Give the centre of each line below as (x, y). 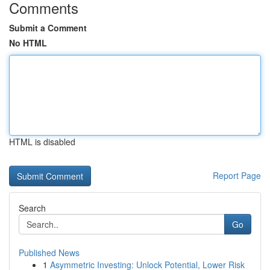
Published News (49, 253)
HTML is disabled (42, 142)
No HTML (28, 43)
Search (32, 208)
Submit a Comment (48, 28)
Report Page (237, 175)
